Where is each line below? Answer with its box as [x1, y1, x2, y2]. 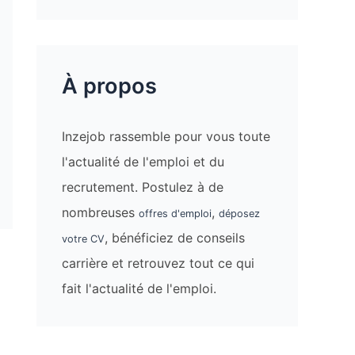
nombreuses [62, 204, 139, 220]
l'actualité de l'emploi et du [62, 153, 224, 170]
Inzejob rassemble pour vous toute [62, 128, 270, 144]
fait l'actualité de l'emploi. [62, 280, 216, 296]
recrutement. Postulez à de [62, 178, 223, 195]
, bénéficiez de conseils [105, 229, 245, 246]
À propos [62, 72, 157, 99]
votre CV [62, 232, 105, 245]
